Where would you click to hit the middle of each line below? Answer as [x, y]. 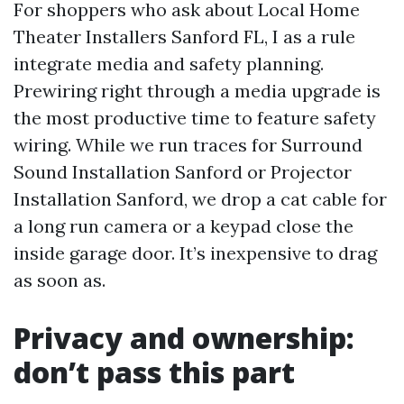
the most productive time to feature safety [195, 118]
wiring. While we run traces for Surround [188, 145]
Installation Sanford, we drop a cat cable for [200, 199]
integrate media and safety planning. [169, 64]
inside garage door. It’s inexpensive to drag [195, 253]
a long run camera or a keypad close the [184, 226]
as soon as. [60, 280]
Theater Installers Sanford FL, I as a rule [184, 37]
